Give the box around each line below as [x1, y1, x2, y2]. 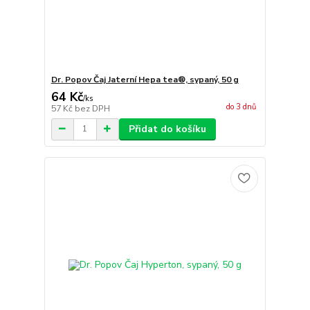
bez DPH [74, 102, 110, 114]
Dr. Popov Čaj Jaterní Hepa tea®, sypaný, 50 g [51, 73, 239, 85]
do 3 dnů [226, 101, 256, 112]
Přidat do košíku [128, 122, 206, 136]
